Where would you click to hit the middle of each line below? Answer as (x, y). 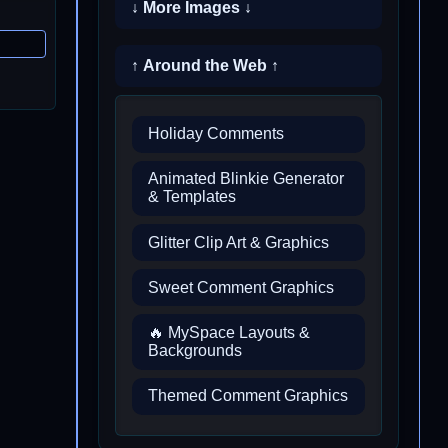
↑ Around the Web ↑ (205, 65)
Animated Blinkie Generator (246, 179)
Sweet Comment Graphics (241, 287)
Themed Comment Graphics (248, 396)
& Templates (192, 197)
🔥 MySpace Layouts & (229, 333)
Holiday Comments (216, 134)
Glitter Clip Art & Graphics (238, 242)
